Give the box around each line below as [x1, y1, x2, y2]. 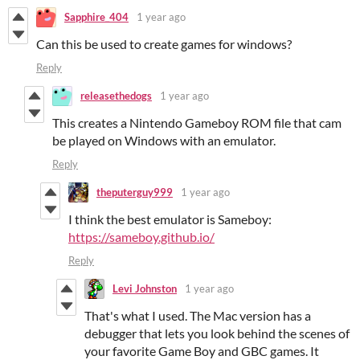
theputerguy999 [96, 186, 173, 199]
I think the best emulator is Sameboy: [68, 211, 272, 227]
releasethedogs [80, 89, 152, 103]
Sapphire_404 [64, 10, 129, 24]
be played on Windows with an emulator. [52, 132, 276, 148]
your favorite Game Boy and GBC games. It [84, 342, 319, 358]
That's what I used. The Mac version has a [84, 307, 311, 323]
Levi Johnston [112, 282, 177, 296]
